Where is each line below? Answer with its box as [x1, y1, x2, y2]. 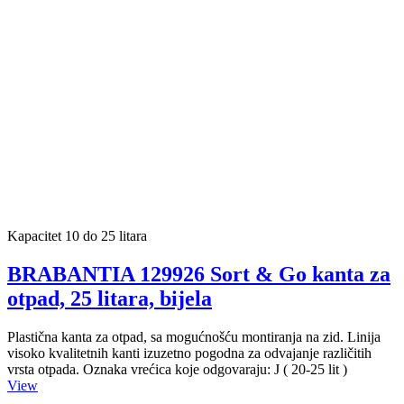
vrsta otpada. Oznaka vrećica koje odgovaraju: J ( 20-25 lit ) [7, 362, 347, 378]
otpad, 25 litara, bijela [7, 287, 212, 311]
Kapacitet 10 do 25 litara [7, 228, 147, 244]
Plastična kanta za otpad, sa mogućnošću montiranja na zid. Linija [7, 329, 381, 345]
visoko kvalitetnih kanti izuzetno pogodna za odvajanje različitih [7, 345, 372, 362]
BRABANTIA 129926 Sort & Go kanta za [7, 262, 390, 287]
